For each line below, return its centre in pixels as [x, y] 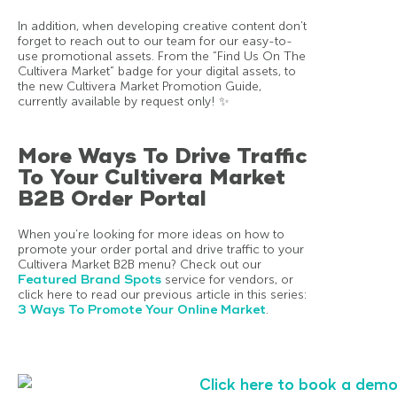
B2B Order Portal [112, 198]
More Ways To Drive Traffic [163, 156]
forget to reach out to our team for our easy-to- [155, 41]
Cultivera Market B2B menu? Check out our [140, 264]
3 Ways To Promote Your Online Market [142, 309]
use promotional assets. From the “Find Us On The [162, 56]
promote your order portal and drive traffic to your [161, 249]
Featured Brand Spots [90, 279]
